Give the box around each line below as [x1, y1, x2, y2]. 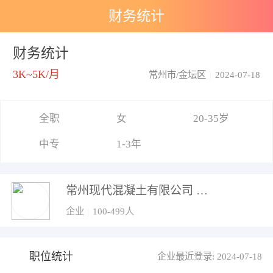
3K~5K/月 [12, 68, 60, 81]
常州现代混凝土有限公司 [196, 183, 208, 197]
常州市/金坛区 [149, 69, 207, 80]
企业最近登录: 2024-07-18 [157, 251, 263, 262]
